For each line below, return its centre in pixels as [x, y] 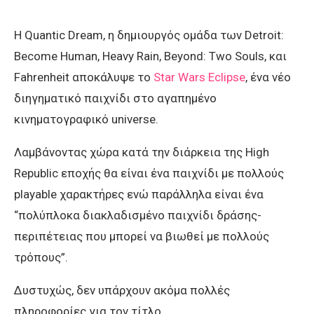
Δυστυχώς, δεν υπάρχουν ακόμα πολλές [122, 291]
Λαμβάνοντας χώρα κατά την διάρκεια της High [142, 152]
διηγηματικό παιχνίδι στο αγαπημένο [115, 98]
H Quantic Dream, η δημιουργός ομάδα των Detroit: [149, 35]
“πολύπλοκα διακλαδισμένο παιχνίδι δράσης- [138, 216]
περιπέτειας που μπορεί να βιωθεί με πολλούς [142, 237]
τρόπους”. [41, 258]
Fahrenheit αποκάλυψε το [84, 77]
